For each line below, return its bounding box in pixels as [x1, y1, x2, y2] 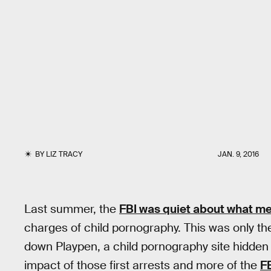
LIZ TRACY [46, 149, 83, 159]
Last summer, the [24, 201, 119, 217]
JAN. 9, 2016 [218, 149, 259, 159]
